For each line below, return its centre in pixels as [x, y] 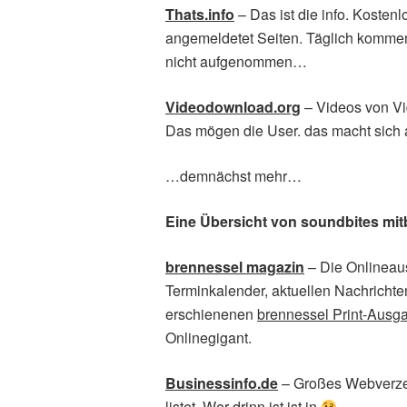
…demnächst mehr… [233, 176]
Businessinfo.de [222, 383]
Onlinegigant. [208, 338]
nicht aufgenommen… [236, 61]
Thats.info [200, 14]
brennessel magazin [235, 267]
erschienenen [211, 314]
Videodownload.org [233, 107]
